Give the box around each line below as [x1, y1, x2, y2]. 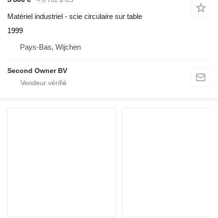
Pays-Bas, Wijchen [20, 42, 81, 51]
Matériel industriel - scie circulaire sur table [7, 12, 142, 20]
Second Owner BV [7, 66, 67, 74]
